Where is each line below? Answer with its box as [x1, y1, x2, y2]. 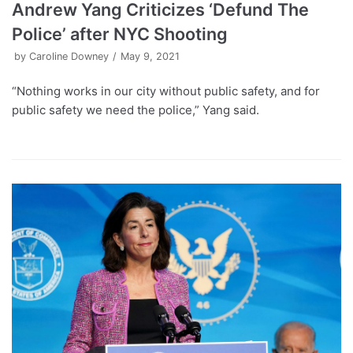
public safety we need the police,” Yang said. [12, 102, 259, 117]
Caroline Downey [29, 50, 109, 62]
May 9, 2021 [121, 50, 180, 62]
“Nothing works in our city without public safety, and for [12, 83, 320, 98]
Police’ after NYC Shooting [12, 23, 228, 44]
